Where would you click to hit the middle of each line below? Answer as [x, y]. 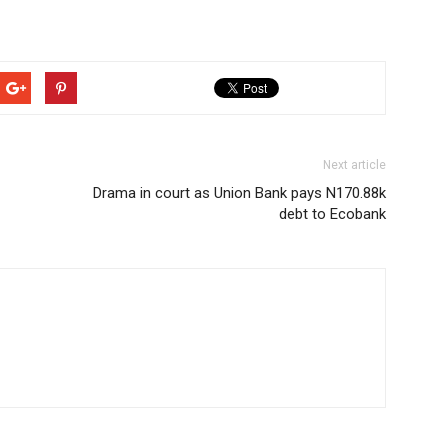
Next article [354, 164]
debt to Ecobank [332, 213]
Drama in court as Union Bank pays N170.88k [239, 192]
